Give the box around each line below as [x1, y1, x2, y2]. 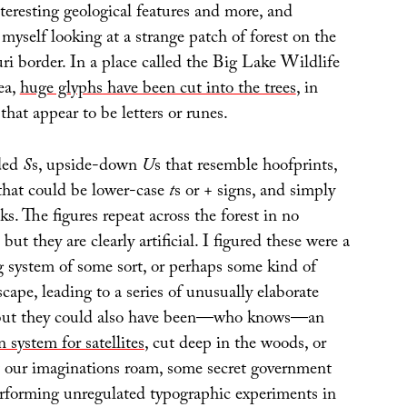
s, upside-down [31, 152, 142, 182]
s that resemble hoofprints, [154, 152, 337, 182]
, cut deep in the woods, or [144, 330, 326, 360]
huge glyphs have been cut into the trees [19, 75, 296, 105]
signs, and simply [212, 177, 335, 207]
